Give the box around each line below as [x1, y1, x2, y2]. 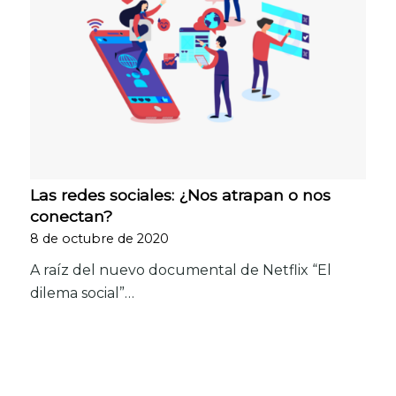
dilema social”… [29, 284, 134, 301]
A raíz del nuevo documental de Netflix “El [29, 261, 331, 278]
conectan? [29, 206, 112, 225]
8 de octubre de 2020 [29, 230, 169, 247]
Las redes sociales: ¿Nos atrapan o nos [29, 185, 331, 204]
